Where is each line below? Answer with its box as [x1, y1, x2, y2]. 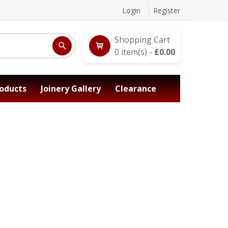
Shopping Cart [115, 34, 170, 45]
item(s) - [119, 46, 152, 58]
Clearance [115, 83, 156, 94]
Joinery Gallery [41, 83, 101, 94]
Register [153, 6, 180, 15]
